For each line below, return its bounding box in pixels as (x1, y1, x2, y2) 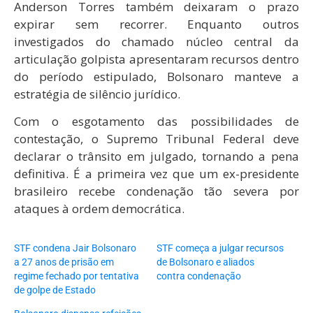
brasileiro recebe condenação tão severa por (14, 182, 299, 199)
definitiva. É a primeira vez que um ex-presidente (14, 165, 299, 182)
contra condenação (156, 270, 241, 282)
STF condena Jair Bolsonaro (14, 242, 136, 254)
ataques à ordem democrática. (14, 200, 184, 217)
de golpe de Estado (14, 284, 96, 296)
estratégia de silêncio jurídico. (14, 85, 180, 102)
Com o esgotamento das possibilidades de (14, 112, 299, 129)
